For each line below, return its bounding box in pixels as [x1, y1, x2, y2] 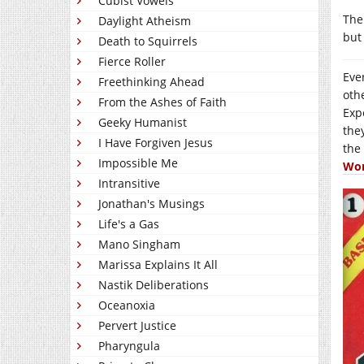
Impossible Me [98, 155, 178, 171]
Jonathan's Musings [98, 196, 205, 211]
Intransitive [98, 175, 160, 191]
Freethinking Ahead [98, 74, 205, 89]
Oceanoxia [98, 297, 155, 313]
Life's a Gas [98, 216, 159, 232]
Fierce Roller [98, 54, 166, 69]
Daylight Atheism [98, 13, 191, 28]
